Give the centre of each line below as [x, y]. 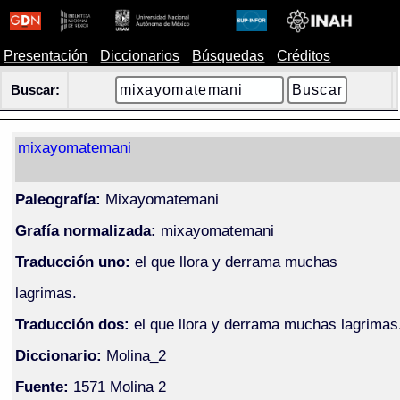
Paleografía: [58, 199]
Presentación [46, 56]
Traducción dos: [72, 324]
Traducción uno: [72, 261]
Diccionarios [140, 56]
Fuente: [42, 386]
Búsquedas [229, 56]
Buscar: [36, 90]
